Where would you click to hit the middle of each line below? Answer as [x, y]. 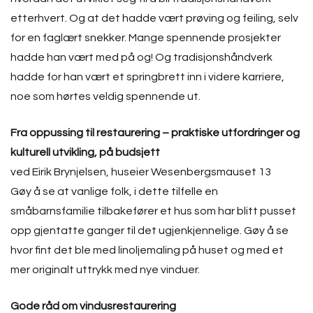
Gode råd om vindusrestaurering [93, 306]
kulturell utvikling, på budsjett [85, 152]
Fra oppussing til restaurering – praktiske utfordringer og [155, 133]
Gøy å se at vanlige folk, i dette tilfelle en [114, 191]
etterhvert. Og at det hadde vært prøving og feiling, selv [154, 18]
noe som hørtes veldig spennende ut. [105, 96]
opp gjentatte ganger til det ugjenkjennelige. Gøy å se [150, 231]
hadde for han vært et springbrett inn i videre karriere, [147, 77]
